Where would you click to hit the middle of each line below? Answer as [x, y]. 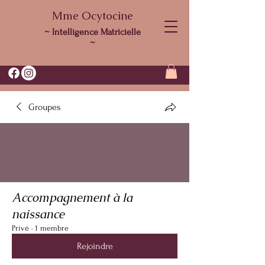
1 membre [52, 228]
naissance [38, 214]
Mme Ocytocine [92, 16]
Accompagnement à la [72, 198]
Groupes [45, 107]
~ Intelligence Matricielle [92, 32]
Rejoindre [95, 246]
